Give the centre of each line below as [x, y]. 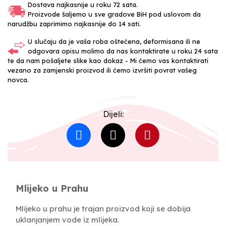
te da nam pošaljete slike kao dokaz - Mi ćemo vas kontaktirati [108, 60]
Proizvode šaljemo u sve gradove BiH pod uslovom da [114, 14]
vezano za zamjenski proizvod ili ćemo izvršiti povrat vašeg [102, 70]
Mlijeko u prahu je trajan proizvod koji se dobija [103, 208]
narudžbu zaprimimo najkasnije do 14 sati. [74, 23]
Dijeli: [113, 114]
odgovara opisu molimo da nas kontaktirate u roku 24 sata [123, 51]
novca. [18, 79]
